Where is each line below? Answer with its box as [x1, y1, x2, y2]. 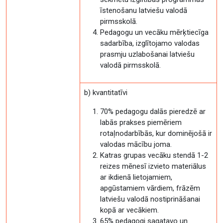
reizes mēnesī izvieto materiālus [100, 162, 206, 171]
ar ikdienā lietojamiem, [100, 173, 172, 182]
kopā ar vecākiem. [100, 206, 159, 215]
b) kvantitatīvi [84, 88, 127, 97]
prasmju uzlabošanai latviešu [100, 50, 195, 59]
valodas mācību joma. [100, 140, 172, 149]
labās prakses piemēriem [100, 118, 182, 127]
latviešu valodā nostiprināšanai [100, 195, 200, 204]
